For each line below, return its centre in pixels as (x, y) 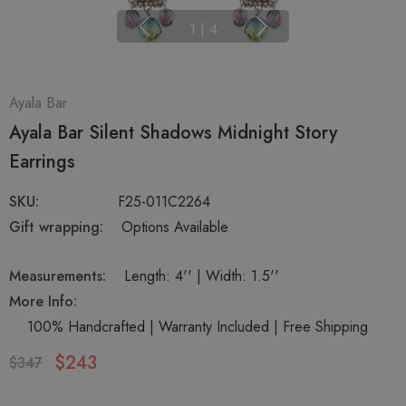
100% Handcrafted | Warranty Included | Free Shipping (198, 327)
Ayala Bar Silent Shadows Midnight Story (173, 133)
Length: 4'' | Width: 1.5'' (202, 276)
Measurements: (58, 276)
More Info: (43, 302)
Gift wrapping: (56, 227)
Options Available (175, 227)
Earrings (42, 162)
